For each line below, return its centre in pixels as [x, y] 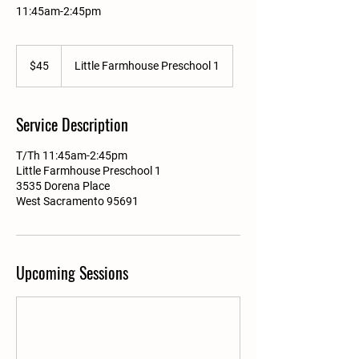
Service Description [72, 124]
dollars [29, 68]
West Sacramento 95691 [77, 201]
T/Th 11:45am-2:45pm [72, 155]
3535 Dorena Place [63, 186]
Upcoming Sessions [72, 272]
